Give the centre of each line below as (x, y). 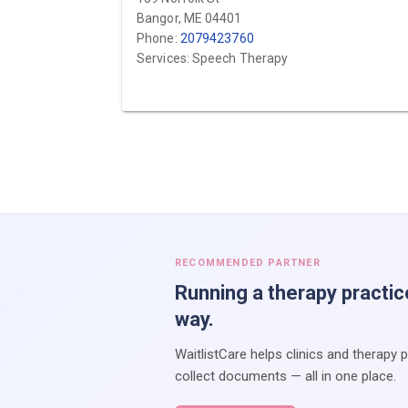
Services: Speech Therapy (213, 58)
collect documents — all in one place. (286, 376)
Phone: (158, 38)
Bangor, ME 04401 (189, 18)
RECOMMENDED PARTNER (248, 263)
